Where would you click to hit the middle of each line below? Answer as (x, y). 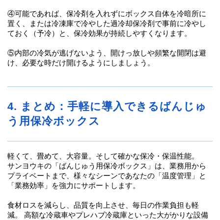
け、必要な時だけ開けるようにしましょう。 (81, 63)
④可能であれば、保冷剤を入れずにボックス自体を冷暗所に (107, 14)
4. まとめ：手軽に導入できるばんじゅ (107, 106)
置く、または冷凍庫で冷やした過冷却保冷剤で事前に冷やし (107, 23)
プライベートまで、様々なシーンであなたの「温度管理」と (107, 176)
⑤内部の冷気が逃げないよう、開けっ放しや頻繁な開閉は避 (107, 53)
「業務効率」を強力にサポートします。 (74, 185)
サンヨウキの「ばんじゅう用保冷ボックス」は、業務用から (107, 166)
